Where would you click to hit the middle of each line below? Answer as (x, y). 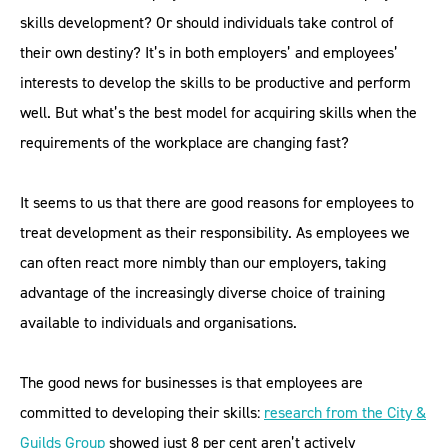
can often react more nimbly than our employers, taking (203, 262)
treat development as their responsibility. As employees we (215, 232)
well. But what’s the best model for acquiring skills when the (218, 112)
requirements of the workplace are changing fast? (184, 142)
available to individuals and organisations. (158, 322)
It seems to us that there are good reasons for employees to (217, 202)
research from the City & (345, 412)
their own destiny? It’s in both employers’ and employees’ (209, 52)
